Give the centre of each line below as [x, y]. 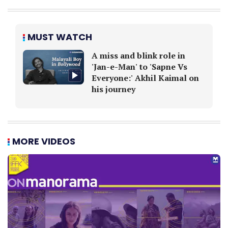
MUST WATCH [60, 37]
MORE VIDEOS [44, 141]
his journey [113, 89]
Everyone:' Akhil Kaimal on [145, 78]
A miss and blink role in [138, 55]
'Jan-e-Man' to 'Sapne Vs [139, 67]
